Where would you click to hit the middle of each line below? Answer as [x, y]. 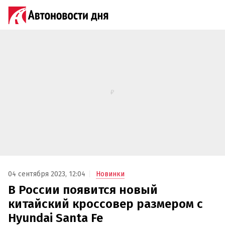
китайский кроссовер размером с [105, 204]
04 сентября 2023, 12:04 [47, 174]
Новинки [110, 174]
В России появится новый [83, 190]
